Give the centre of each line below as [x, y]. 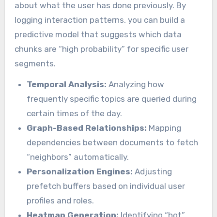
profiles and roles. [61, 200]
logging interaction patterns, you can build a [100, 20]
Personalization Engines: [80, 171]
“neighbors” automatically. [78, 157]
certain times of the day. [75, 113]
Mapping [164, 128]
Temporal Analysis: [67, 84]
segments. [35, 63]
